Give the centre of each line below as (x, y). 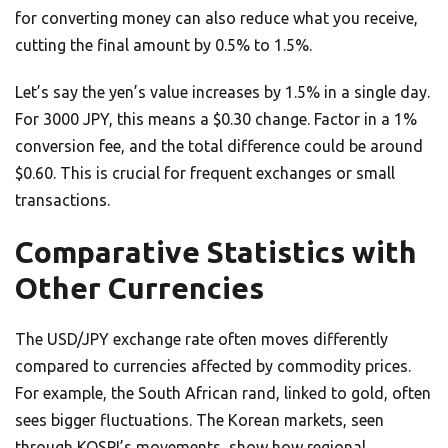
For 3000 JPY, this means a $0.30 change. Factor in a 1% (216, 119)
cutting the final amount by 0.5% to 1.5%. (163, 45)
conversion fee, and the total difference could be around (219, 146)
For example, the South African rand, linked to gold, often (223, 393)
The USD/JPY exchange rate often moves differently (201, 339)
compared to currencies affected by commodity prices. (213, 366)
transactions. (62, 200)
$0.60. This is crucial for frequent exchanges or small (205, 173)
